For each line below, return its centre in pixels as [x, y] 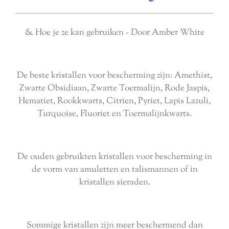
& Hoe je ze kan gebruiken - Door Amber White [114, 33]
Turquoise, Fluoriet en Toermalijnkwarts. [114, 114]
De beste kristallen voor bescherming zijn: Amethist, [114, 76]
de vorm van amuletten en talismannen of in [114, 170]
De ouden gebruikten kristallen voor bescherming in [114, 157]
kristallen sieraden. [114, 183]
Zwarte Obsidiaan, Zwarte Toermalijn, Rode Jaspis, [114, 89]
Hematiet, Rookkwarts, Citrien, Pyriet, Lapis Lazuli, [114, 101]
